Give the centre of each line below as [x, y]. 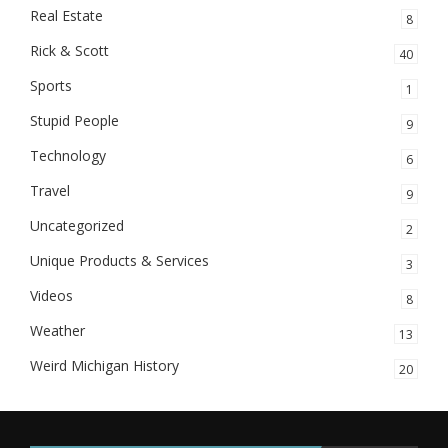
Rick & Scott [69, 50]
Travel [50, 190]
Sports [51, 85]
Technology [68, 155]
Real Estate [66, 15]
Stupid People [74, 120]
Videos [51, 295]
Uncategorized [77, 225]
